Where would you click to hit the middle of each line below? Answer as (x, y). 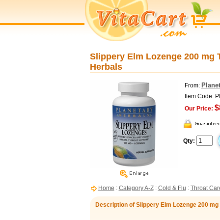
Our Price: (199, 109)
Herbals (106, 67)
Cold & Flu (172, 188)
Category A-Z (136, 188)
